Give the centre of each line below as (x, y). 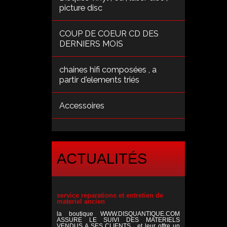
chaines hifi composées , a (108, 69)
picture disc (81, 7)
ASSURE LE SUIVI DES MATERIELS (118, 220)
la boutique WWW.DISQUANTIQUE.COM (118, 214)
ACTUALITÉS (102, 159)
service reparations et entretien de (110, 195)
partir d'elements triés (99, 79)
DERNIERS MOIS (91, 43)
